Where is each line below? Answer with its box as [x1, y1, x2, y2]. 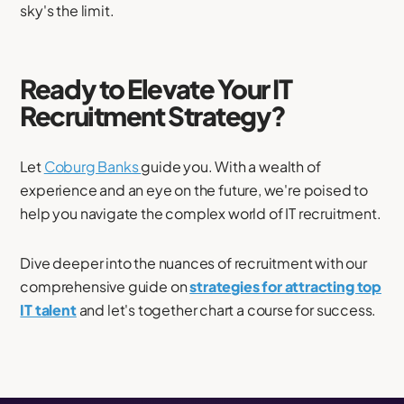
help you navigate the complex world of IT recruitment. [20, 203, 381, 223]
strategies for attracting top [189, 276, 381, 296]
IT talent [20, 299, 77, 319]
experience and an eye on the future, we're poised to [20, 179, 368, 199]
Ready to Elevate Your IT [20, 71, 292, 105]
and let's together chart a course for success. [76, 299, 377, 319]
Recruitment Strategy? [20, 98, 286, 132]
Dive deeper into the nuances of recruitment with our [20, 252, 367, 272]
